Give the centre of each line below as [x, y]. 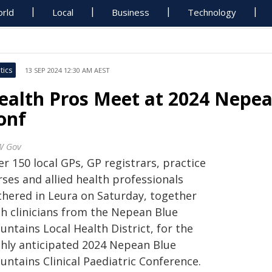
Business [131, 12]
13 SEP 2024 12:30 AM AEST [67, 70]
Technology [212, 12]
